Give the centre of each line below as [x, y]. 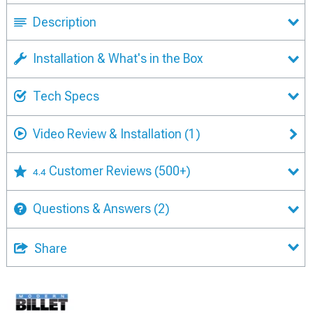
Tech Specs [66, 96]
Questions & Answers [92, 209]
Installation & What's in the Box [118, 59]
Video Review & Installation [107, 133]
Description [65, 22]
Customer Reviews [102, 171]
